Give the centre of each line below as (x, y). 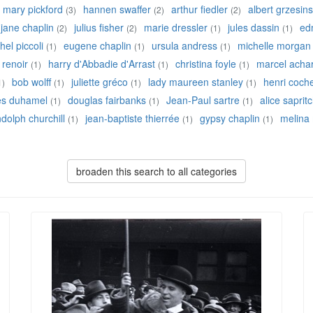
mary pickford (33, 9)
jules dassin (254, 28)
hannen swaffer (117, 9)
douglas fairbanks (107, 100)
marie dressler (176, 28)
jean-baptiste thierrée (132, 118)
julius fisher (99, 28)
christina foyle (206, 64)
